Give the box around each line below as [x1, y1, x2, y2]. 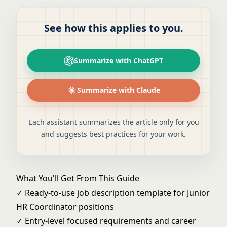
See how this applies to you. [44, 21, 183, 35]
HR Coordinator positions [16, 201, 114, 212]
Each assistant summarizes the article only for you [28, 117, 199, 127]
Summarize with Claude [77, 85, 160, 95]
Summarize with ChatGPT [74, 56, 163, 65]
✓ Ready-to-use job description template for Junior [16, 187, 210, 198]
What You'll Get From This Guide [16, 173, 139, 184]
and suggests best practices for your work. [41, 129, 186, 139]
